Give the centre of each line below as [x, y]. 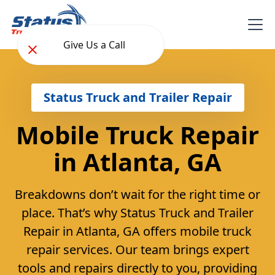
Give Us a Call [94, 45]
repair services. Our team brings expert [137, 249]
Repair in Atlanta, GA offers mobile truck [137, 231]
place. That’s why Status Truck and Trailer [137, 212]
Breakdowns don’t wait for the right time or [137, 194]
